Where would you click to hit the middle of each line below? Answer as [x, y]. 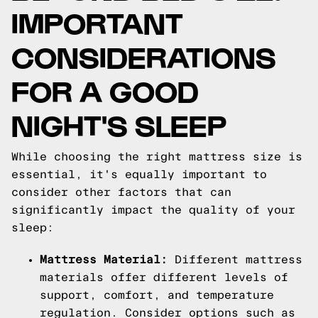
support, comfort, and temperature [157, 295]
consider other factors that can [121, 192]
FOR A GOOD [105, 90]
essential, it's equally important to [139, 174]
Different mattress [235, 259]
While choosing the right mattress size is [157, 157]
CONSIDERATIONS [144, 56]
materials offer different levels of [164, 277]
